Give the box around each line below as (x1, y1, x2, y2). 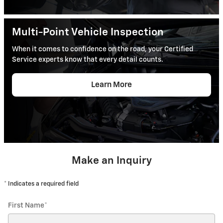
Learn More (91, 81, 132, 89)
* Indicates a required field (4, 180, 79, 187)
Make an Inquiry (71, 155, 152, 166)
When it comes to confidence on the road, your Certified (12, 46, 193, 53)
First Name (8, 202, 44, 209)
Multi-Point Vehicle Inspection (12, 27, 164, 38)
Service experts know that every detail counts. (12, 56, 163, 64)
